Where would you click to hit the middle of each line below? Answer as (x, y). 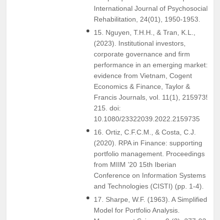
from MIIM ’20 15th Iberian (135, 164)
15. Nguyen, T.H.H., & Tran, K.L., (145, 32)
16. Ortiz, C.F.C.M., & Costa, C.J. (145, 132)
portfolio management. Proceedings (149, 153)
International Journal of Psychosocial (151, 8)
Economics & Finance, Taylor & (142, 86)
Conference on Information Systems (150, 175)
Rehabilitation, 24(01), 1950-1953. (147, 19)
